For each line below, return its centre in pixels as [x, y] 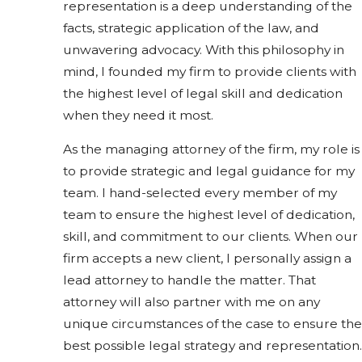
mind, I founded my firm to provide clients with [210, 71]
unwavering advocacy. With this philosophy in [204, 49]
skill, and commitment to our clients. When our [210, 237]
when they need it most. [138, 115]
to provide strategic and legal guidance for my [209, 171]
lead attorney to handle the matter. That [189, 280]
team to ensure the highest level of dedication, [209, 215]
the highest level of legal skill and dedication [203, 93]
